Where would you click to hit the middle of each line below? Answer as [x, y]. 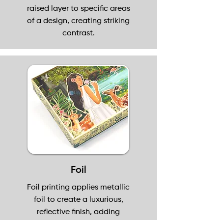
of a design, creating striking [78, 21]
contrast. [78, 33]
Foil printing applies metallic [78, 188]
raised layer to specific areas [78, 9]
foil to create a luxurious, [78, 200]
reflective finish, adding [78, 212]
